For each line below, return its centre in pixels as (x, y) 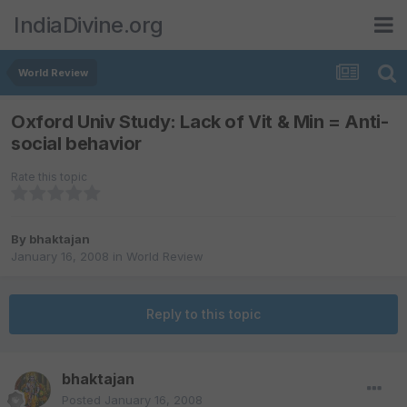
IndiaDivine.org (89, 25)
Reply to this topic (203, 314)
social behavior (76, 144)
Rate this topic (49, 177)
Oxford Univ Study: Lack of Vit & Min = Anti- (200, 122)
